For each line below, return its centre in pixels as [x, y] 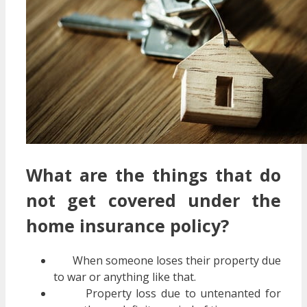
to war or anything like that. [125, 277]
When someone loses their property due [167, 261]
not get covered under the [153, 200]
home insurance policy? [127, 225]
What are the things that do [153, 174]
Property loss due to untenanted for [167, 294]
